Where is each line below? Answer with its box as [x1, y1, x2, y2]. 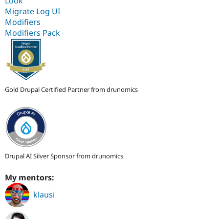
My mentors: [5, 172, 56, 183]
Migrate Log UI [5, 6, 60, 17]
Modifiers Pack [5, 27, 60, 39]
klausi [33, 189, 55, 200]
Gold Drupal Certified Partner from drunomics [5, 85, 138, 94]
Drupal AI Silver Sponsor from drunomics [5, 152, 123, 161]
